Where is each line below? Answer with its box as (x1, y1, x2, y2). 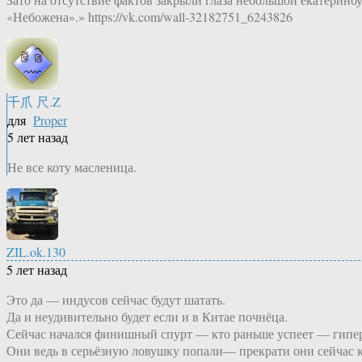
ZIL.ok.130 (6, 243, 65, 261)
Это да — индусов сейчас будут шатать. (6, 291, 225, 309)
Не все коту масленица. (7, 158, 137, 176)
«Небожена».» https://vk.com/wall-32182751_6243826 (6, 8, 293, 26)
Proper (33, 112, 67, 129)
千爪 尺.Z (7, 93, 61, 111)
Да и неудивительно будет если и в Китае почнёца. (6, 308, 288, 326)
